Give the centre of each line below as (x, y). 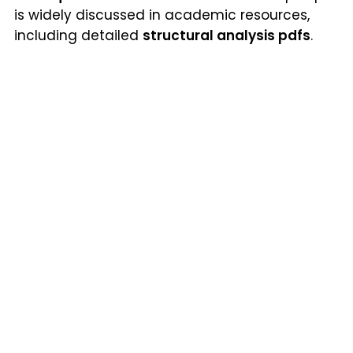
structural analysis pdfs (227, 36)
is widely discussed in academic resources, (162, 15)
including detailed (78, 36)
